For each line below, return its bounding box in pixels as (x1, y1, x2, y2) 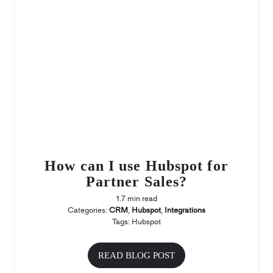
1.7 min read (116, 193, 157, 205)
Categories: (68, 204, 109, 216)
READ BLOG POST (98, 250, 175, 261)
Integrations (165, 204, 205, 216)
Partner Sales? (85, 174, 188, 190)
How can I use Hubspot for (44, 158, 229, 174)
